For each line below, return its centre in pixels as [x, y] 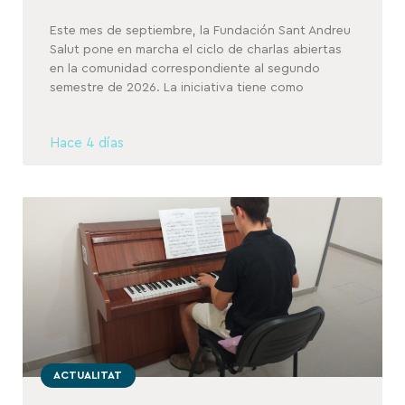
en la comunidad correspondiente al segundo [185, 69]
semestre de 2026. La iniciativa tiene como [177, 88]
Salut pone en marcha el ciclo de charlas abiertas [196, 50]
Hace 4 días [87, 144]
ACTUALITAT [88, 376]
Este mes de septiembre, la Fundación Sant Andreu [200, 31]
